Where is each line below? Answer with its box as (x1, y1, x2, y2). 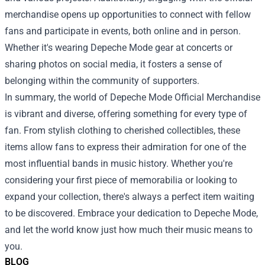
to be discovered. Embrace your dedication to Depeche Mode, (5, 208, 258, 219)
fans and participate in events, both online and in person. (5, 25, 241, 37)
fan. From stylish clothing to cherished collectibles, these (5, 125, 240, 137)
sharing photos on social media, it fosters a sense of (5, 59, 222, 70)
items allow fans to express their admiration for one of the (5, 141, 246, 153)
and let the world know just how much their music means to (5, 224, 253, 236)
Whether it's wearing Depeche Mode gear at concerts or (5, 42, 232, 54)
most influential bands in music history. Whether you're (5, 158, 232, 170)
